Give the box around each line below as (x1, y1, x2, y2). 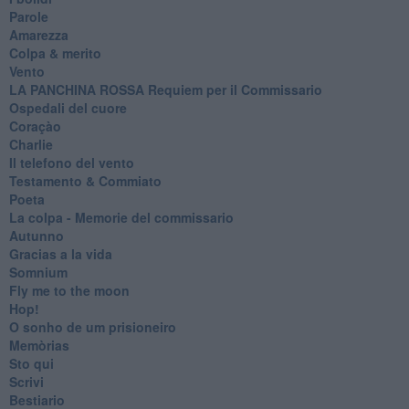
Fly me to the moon (8, 280, 130, 299)
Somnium (8, 262, 68, 281)
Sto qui (8, 353, 54, 372)
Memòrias (8, 335, 69, 354)
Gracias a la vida (8, 244, 112, 263)
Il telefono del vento (8, 152, 134, 172)
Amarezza (8, 25, 68, 44)
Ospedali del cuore (8, 98, 127, 117)
